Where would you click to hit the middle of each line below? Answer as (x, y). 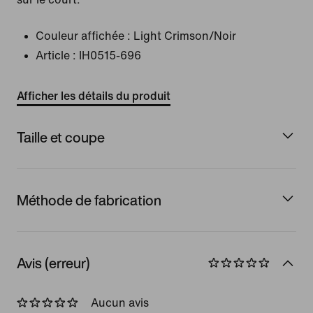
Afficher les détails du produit (94, 96)
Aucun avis (120, 303)
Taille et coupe (61, 137)
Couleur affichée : (83, 36)
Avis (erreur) (53, 263)
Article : (56, 56)
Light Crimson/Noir (185, 36)
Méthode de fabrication (89, 200)
